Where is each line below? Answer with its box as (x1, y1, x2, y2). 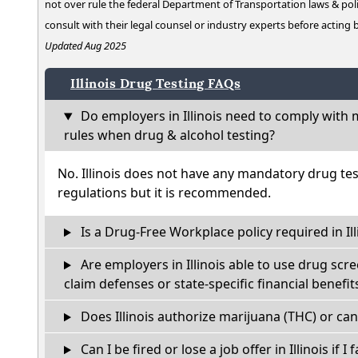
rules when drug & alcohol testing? (64, 126, 275, 145)
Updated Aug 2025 (45, 38, 126, 54)
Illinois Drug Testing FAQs (70, 75, 241, 93)
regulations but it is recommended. (58, 184, 271, 202)
